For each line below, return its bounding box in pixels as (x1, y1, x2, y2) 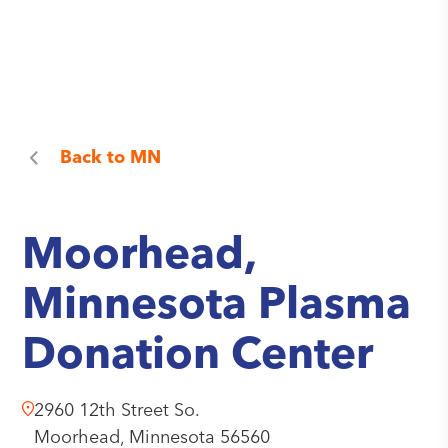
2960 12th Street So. (34, 402, 201, 420)
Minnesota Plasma (22, 285, 412, 329)
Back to (60, 149, 125, 167)
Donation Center (22, 335, 374, 379)
